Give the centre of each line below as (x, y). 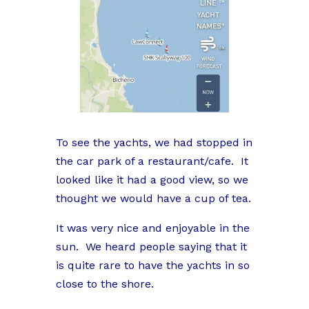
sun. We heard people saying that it (151, 247)
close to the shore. (104, 284)
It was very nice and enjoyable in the (152, 228)
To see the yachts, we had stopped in (154, 143)
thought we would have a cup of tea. (153, 199)
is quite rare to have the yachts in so (152, 266)
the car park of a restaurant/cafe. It (152, 161)
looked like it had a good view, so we (152, 180)
